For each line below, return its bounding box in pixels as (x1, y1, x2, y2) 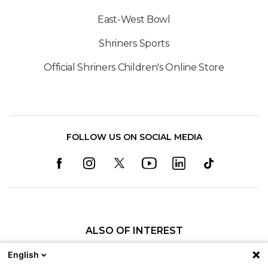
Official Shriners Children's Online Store (44, 62, 224, 74)
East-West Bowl (98, 14, 170, 26)
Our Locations (100, 246, 167, 258)
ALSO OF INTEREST (85, 225, 183, 237)
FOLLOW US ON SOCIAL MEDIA (66, 132, 202, 143)
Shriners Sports (99, 38, 169, 50)
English (8, 249, 39, 260)
